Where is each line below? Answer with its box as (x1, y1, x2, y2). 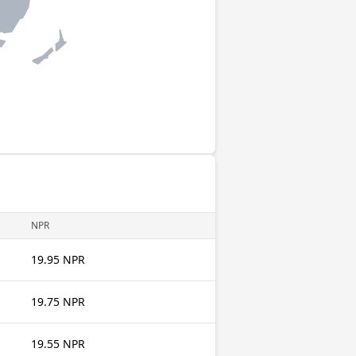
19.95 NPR (31, 252, 85, 267)
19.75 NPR (31, 294, 85, 309)
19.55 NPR (31, 336, 85, 351)
